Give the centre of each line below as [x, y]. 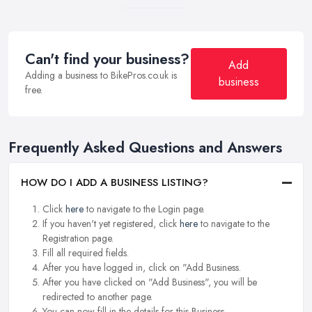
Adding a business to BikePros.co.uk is [101, 75]
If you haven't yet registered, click [111, 224]
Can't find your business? [107, 59]
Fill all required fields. [86, 253]
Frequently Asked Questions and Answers [145, 147]
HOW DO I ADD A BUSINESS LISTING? [115, 183]
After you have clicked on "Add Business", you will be [150, 282]
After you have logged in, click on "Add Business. [142, 268]
